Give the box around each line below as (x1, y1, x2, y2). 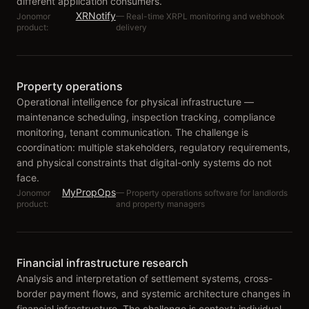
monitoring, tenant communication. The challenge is (17, 126, 248, 138)
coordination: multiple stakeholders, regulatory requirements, (17, 141, 290, 153)
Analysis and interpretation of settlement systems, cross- (17, 272, 272, 284)
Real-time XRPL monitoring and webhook (126, 11, 285, 21)
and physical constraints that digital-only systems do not (17, 157, 272, 168)
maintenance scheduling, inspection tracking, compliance (17, 111, 275, 123)
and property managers (115, 199, 205, 209)
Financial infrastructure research (17, 256, 188, 270)
